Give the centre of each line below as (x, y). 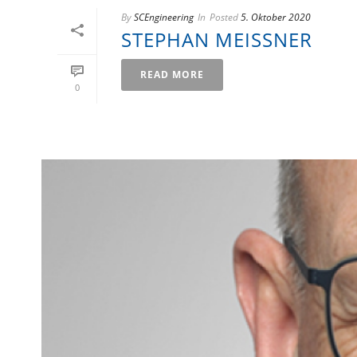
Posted (224, 18)
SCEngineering (164, 18)
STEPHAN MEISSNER (210, 40)
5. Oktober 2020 (276, 18)
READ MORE (172, 75)
